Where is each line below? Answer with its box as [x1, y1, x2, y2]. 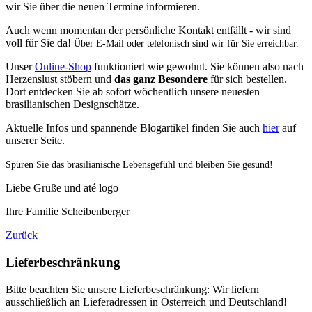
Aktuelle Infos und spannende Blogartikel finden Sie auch [6, 122, 263, 134]
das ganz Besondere [114, 73, 208, 86]
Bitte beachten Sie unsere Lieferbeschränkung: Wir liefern [6, 283, 259, 295]
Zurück [6, 229, 38, 242]
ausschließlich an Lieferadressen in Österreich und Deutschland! [6, 295, 287, 308]
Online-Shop [35, 61, 91, 73]
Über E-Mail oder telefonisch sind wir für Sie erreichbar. [74, 38, 299, 49]
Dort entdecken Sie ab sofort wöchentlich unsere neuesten [6, 86, 260, 98]
